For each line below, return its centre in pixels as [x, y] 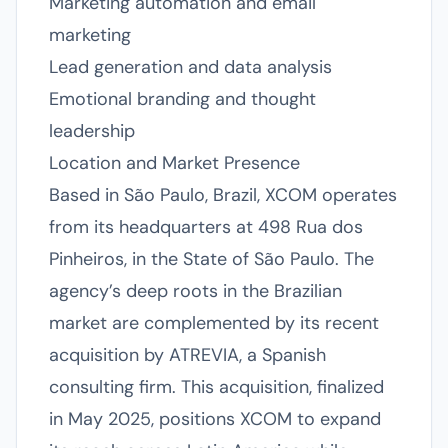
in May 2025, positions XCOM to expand [215, 419]
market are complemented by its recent [214, 323]
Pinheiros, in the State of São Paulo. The [211, 259]
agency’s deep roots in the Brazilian [195, 291]
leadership [92, 131]
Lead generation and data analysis [190, 67]
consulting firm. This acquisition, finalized [216, 387]
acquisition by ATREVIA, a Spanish [187, 355]
